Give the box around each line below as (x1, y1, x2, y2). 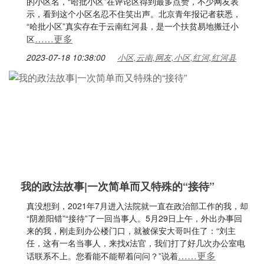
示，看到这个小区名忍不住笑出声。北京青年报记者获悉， (27, 8, 241, 19)
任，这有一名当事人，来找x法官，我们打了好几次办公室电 (27, 237, 245, 249)
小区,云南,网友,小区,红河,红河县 (117, 51, 236, 63)
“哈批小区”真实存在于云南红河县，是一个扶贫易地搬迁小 (27, 20, 239, 32)
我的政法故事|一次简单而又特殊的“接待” (21, 179, 214, 194)
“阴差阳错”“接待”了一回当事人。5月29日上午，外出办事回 (27, 212, 242, 224)
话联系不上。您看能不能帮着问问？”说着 (27, 250, 178, 262)
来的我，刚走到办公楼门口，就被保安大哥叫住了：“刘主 (27, 225, 236, 236)
